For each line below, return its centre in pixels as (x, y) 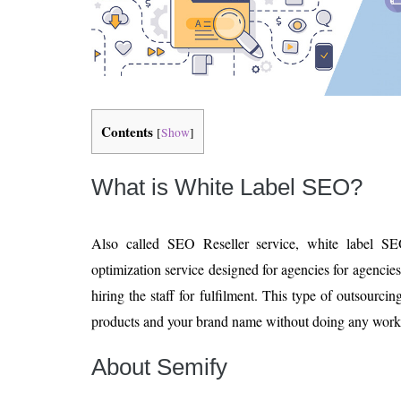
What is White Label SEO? (227, 188)
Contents (127, 132)
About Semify (159, 367)
